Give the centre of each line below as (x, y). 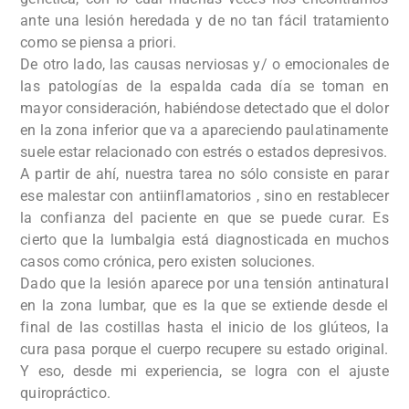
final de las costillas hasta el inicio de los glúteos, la (204, 327)
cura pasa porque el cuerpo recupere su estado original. (204, 349)
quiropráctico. (65, 393)
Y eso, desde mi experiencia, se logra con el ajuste (204, 371)
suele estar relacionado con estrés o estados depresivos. (204, 152)
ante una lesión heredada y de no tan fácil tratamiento (204, 21)
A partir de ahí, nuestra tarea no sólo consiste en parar (204, 174)
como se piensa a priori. (98, 42)
